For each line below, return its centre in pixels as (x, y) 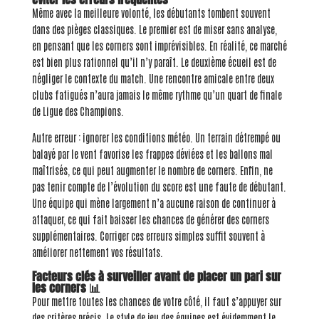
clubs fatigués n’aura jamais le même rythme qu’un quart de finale (157, 95)
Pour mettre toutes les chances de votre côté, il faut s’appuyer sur (156, 302)
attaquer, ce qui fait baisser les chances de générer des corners (150, 220)
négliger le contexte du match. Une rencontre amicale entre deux (153, 79)
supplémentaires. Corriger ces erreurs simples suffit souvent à (148, 236)
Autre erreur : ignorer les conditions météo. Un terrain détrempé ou (156, 138)
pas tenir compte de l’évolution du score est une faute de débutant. (159, 187)
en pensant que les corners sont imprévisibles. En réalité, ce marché (159, 46)
